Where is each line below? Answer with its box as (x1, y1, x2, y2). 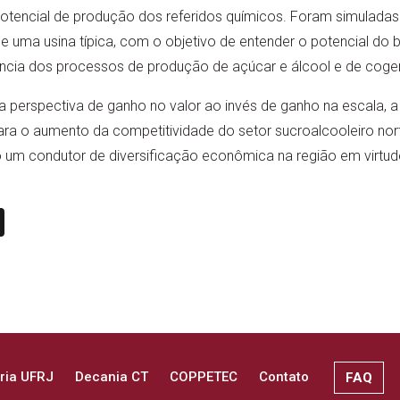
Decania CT (75, 369, 148, 386)
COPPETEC (170, 369, 237, 386)
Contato (259, 369, 309, 386)
